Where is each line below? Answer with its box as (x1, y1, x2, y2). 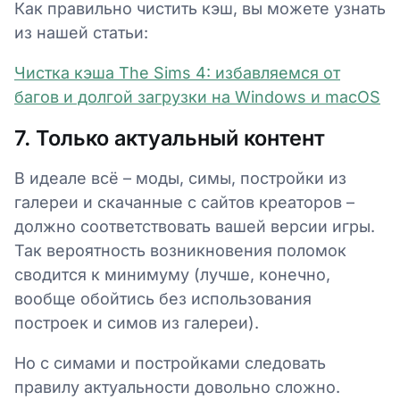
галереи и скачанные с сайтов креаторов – (14, 193, 354, 212)
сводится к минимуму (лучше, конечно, (14, 265, 330, 284)
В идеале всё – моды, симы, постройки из (14, 169, 346, 187)
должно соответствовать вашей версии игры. (14, 217, 375, 236)
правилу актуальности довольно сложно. (14, 378, 345, 396)
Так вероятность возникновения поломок (14, 241, 346, 260)
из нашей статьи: (14, 23, 148, 42)
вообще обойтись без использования (14, 289, 312, 308)
